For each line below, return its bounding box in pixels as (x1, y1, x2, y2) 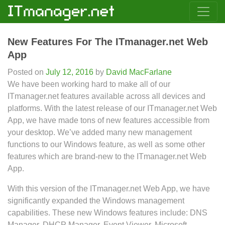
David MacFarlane (104, 68, 172, 76)
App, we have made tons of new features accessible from (8, 116, 209, 125)
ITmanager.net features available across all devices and (8, 92, 205, 100)
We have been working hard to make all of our (8, 80, 170, 88)
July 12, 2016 (46, 68, 93, 76)
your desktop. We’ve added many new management (8, 128, 192, 137)
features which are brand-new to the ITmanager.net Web (8, 152, 206, 161)
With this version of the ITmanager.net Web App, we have (8, 184, 210, 193)
